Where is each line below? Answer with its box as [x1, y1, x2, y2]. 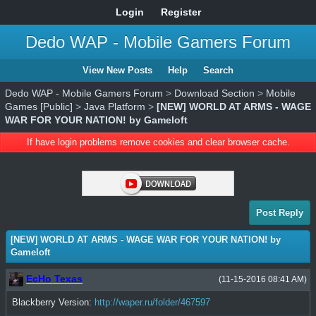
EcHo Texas [26, 273, 83, 284]
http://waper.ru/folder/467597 [95, 297, 210, 308]
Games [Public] [5, 101, 73, 112]
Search [203, 65, 233, 75]
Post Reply [256, 207, 303, 218]
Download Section [174, 87, 255, 99]
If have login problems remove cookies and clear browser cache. [26, 137, 290, 147]
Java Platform [84, 101, 145, 112]
